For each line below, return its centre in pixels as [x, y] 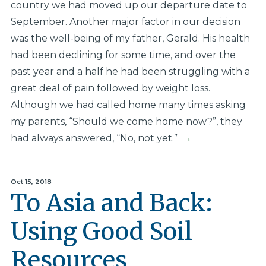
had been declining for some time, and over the [123, 55]
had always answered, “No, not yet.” [95, 138]
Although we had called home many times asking [128, 105]
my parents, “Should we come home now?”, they [126, 122]
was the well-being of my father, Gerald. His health [130, 39]
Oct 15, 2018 [31, 182]
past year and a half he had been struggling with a [130, 72]
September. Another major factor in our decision [125, 22]
